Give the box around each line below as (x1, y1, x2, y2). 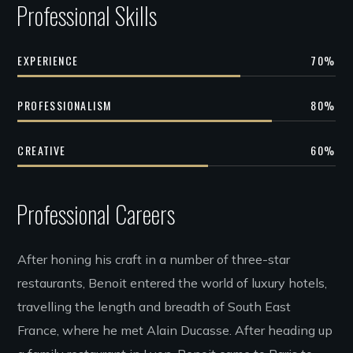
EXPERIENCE (17, 51, 79, 69)
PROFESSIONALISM (17, 96, 112, 113)
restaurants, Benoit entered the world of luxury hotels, (17, 275, 328, 292)
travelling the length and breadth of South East (17, 299, 292, 315)
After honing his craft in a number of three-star (17, 251, 291, 268)
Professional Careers (16, 196, 175, 232)
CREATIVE (17, 141, 66, 158)
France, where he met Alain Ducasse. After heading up (17, 322, 333, 339)
